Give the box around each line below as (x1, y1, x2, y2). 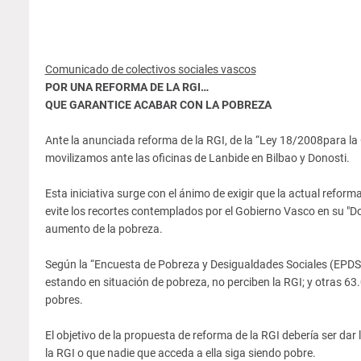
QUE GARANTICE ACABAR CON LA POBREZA (44, 98, 272, 111)
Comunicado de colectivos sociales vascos (44, 62, 256, 76)
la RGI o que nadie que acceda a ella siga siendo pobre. (44, 346, 316, 359)
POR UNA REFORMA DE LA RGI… (44, 80, 209, 93)
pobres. (44, 293, 83, 306)
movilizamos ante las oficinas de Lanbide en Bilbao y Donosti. (44, 151, 350, 164)
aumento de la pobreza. (44, 222, 163, 235)
